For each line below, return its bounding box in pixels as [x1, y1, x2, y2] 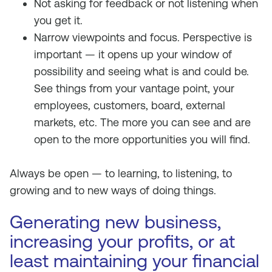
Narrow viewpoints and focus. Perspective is [34, 31, 252, 44]
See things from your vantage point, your [34, 82, 234, 95]
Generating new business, [10, 211, 221, 233]
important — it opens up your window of [34, 48, 232, 61]
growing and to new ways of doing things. [10, 184, 216, 197]
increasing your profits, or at [10, 231, 235, 252]
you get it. [34, 14, 83, 27]
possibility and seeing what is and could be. [34, 65, 249, 78]
